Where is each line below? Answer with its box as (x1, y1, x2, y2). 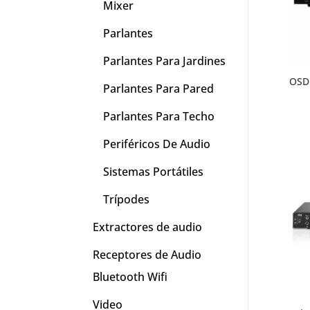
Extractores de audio (93, 219, 203, 235)
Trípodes (103, 192, 150, 208)
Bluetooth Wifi (93, 269, 168, 285)
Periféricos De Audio (103, 136, 211, 152)
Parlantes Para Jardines (103, 53, 226, 69)
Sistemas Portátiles (103, 164, 204, 180)
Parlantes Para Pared (103, 81, 215, 97)
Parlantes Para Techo (103, 109, 215, 125)
